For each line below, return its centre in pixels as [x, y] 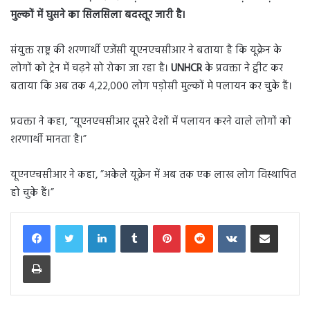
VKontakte [265, 224]
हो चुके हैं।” [32, 193]
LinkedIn [131, 224]
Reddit [225, 224]
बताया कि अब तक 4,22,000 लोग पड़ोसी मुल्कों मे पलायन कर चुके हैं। [151, 87]
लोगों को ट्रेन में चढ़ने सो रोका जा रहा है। [91, 69]
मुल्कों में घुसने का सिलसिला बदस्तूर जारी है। [98, 16]
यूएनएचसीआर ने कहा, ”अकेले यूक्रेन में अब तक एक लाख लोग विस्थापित [153, 175]
